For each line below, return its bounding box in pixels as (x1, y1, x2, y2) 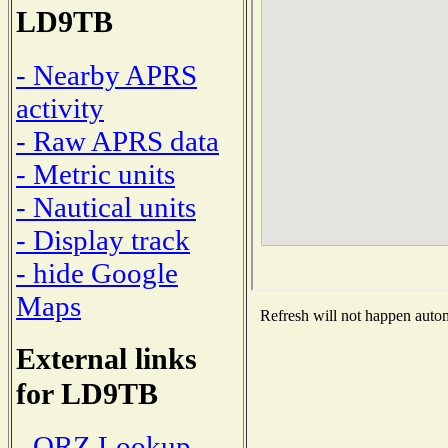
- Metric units (16, 157, 175, 190)
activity (16, 91, 104, 124)
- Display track (16, 223, 190, 256)
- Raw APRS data (16, 124, 219, 157)
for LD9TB (16, 376, 158, 411)
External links (16, 341, 197, 376)
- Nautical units (16, 190, 196, 223)
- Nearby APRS (16, 58, 197, 91)
